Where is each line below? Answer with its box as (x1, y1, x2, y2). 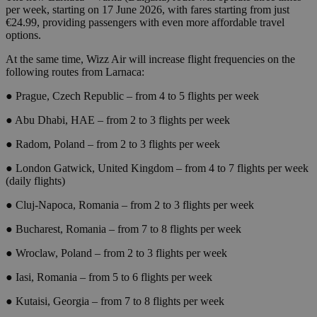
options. (6, 29, 41, 42)
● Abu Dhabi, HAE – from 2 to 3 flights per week (6, 114, 230, 127)
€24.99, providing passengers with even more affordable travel (6, 16, 284, 29)
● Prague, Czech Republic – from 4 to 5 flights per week (6, 90, 259, 103)
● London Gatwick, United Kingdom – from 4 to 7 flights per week (6, 162, 309, 175)
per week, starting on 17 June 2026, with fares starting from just (6, 4, 289, 16)
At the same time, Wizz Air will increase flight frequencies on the (6, 53, 295, 66)
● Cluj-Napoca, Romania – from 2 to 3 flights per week (6, 199, 254, 212)
